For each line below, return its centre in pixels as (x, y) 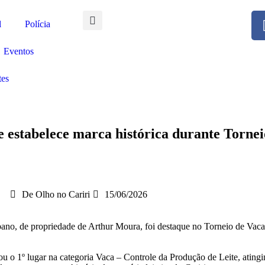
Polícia (37, 24)
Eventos (18, 51)
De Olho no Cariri (56, 194)
